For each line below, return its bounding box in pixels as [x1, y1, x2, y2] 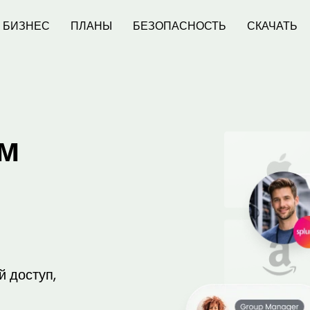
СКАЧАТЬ [247, 18, 298, 34]
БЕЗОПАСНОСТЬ [133, 18, 226, 34]
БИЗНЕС [3, 18, 50, 34]
